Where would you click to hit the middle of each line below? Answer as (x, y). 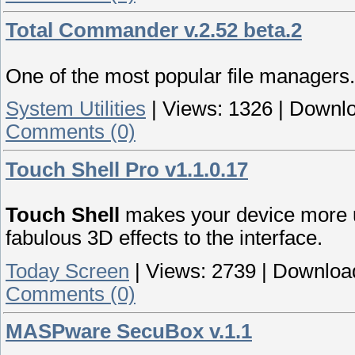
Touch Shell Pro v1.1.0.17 (127, 169)
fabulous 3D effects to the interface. (164, 238)
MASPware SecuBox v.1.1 (129, 332)
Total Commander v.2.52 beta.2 (154, 30)
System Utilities (76, 109)
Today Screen (67, 271)
